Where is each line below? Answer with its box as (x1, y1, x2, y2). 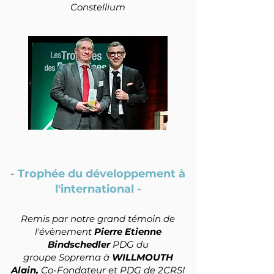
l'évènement (34, 226, 94, 237)
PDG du (112, 239, 149, 250)
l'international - (54, 182, 141, 196)
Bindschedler (47, 239, 113, 250)
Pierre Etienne (94, 226, 161, 237)
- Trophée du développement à (10, 167, 185, 180)
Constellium (70, 1, 125, 13)
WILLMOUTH (111, 251, 173, 263)
